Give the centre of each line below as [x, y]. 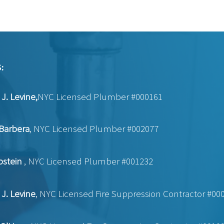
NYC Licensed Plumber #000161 [100, 96]
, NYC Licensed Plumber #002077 [94, 128]
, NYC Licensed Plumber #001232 [88, 161]
